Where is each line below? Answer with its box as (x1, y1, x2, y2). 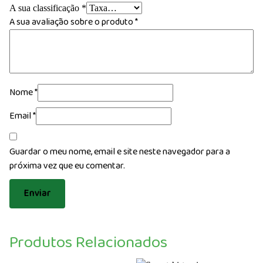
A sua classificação (9, 2, 82, 13)
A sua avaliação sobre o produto (9, 14, 135, 29)
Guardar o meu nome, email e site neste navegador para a (9, 144, 230, 159)
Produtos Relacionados (9, 229, 167, 256)
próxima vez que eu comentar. (9, 158, 125, 173)
